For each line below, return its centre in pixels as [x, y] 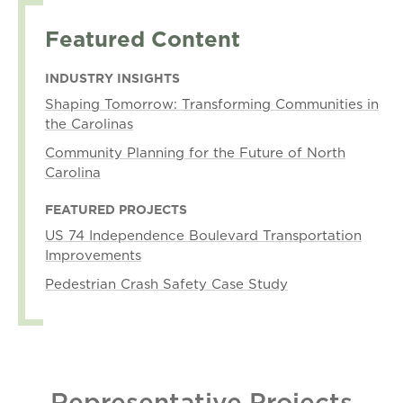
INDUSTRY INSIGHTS [112, 78]
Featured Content [143, 39]
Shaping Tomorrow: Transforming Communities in [212, 104]
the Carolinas [89, 124]
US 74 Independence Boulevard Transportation [203, 235]
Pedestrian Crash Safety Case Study [166, 284]
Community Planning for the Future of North [195, 152]
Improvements [93, 255]
